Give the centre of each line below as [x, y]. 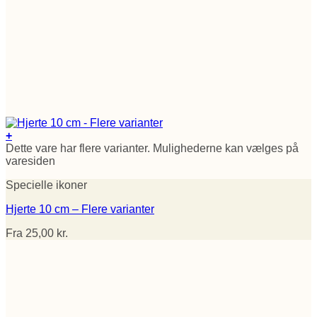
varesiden [30, 161]
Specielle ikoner [46, 185]
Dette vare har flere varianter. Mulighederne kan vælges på [152, 148]
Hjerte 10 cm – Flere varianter [80, 209]
